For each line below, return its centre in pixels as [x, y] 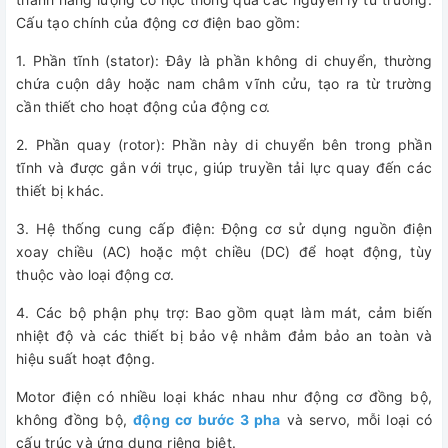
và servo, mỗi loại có [356, 420]
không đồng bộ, [75, 420]
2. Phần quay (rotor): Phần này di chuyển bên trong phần [224, 145]
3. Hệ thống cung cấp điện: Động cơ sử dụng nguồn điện [224, 229]
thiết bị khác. [60, 191]
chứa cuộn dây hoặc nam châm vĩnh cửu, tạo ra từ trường [224, 84]
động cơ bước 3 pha [207, 420]
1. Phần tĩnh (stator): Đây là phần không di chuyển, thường [224, 61]
